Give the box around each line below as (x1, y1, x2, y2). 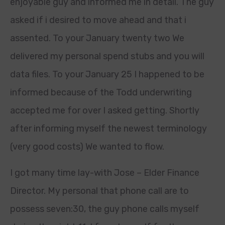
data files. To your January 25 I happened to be (10, 69, 204, 80)
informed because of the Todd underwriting (10, 87, 192, 98)
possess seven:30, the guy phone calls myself (10, 203, 199, 214)
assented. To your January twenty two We (10, 33, 184, 44)
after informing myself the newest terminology (10, 123, 207, 134)
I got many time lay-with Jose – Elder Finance (10, 167, 199, 178)
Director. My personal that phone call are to (10, 185, 189, 196)
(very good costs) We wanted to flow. (10, 141, 164, 152)
